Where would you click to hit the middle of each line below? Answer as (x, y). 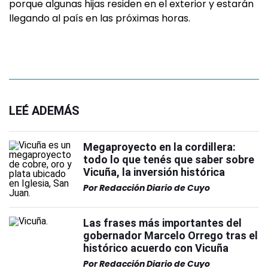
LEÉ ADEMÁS (44, 111)
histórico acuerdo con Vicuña (156, 248)
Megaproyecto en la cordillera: (159, 147)
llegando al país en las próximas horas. (100, 18)
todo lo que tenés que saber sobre (169, 159)
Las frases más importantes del (162, 223)
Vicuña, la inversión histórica (154, 172)
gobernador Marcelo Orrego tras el (170, 235)
